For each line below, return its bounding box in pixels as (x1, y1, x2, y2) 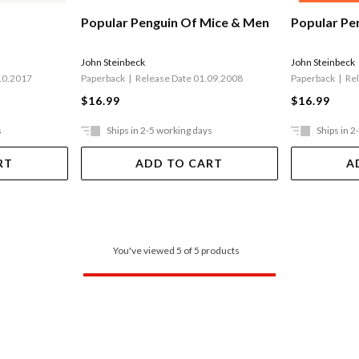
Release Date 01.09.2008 (135, 72, 243, 85)
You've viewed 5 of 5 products (113, 244, 240, 256)
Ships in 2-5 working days (106, 123, 212, 136)
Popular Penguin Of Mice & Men (80, 14, 269, 30)
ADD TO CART (135, 155, 224, 170)
